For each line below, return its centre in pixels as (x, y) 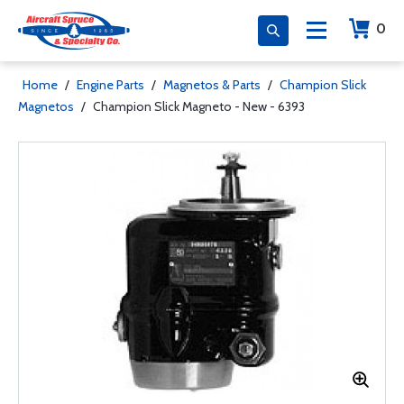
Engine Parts (110, 85)
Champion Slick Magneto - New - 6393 (199, 106)
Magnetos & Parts (212, 85)
